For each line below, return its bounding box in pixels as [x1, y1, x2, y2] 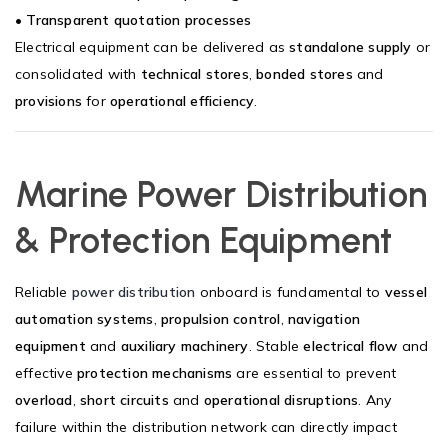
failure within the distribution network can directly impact [15, 417, 397, 436]
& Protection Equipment [15, 218, 393, 262]
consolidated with [15, 64, 141, 83]
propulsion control [161, 309, 281, 328]
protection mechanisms [77, 363, 233, 382]
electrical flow [303, 336, 398, 355]
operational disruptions [203, 390, 359, 409]
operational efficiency [110, 91, 255, 110]
